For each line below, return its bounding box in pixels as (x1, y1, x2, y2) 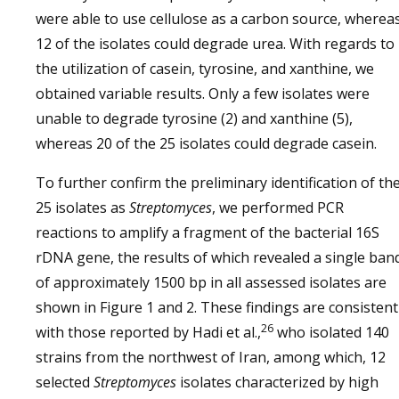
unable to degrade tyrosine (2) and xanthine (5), (36, 109, 353, 128)
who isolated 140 (273, 322, 389, 342)
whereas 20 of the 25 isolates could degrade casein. (36, 134, 377, 153)
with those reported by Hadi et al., (36, 322, 261, 342)
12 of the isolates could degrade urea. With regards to (36, 34, 395, 53)
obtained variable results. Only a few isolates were (36, 84, 370, 103)
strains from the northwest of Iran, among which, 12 (36, 347, 386, 367)
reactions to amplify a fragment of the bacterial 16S (36, 223, 379, 242)
